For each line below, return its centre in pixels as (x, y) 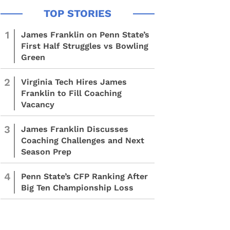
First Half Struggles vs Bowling (85, 46)
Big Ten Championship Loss (77, 188)
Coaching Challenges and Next (83, 140)
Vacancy (38, 104)
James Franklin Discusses (75, 129)
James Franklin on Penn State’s (85, 35)
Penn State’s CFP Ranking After (84, 176)
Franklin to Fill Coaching (71, 93)
